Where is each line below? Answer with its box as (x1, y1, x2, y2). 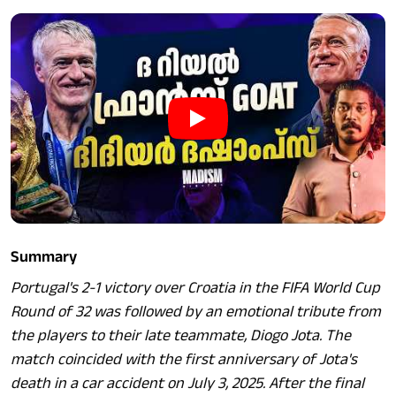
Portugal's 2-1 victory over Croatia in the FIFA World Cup (11, 277, 380, 300)
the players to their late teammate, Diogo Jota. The (11, 324, 351, 347)
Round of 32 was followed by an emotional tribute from (11, 301, 381, 324)
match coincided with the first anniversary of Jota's (11, 348, 357, 371)
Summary (11, 246, 77, 269)
